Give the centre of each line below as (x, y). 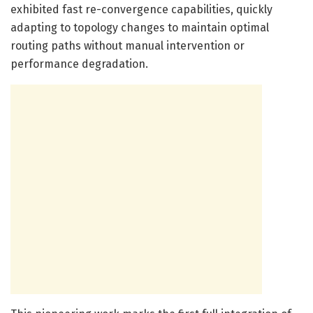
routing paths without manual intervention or (128, 45)
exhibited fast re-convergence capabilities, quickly (141, 9)
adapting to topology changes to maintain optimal (140, 27)
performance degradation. (79, 64)
